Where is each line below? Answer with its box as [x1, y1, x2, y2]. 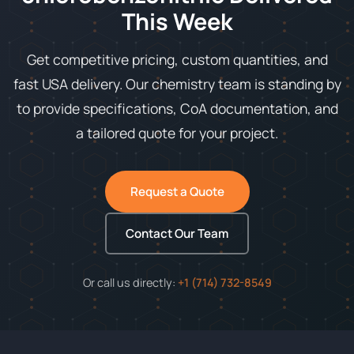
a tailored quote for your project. [76, 122, 278, 142]
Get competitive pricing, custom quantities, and [26, 49, 328, 69]
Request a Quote [130, 183, 224, 200]
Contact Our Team [126, 224, 228, 242]
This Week [121, 5, 233, 37]
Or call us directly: [82, 274, 178, 290]
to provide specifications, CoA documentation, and [16, 98, 338, 118]
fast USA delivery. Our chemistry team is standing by [13, 73, 341, 93]
